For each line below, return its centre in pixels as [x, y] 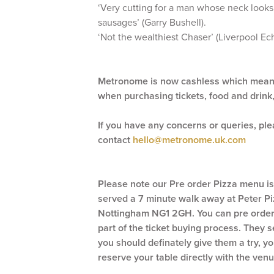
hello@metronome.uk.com [189, 140]
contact [115, 140]
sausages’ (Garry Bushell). [152, 22]
